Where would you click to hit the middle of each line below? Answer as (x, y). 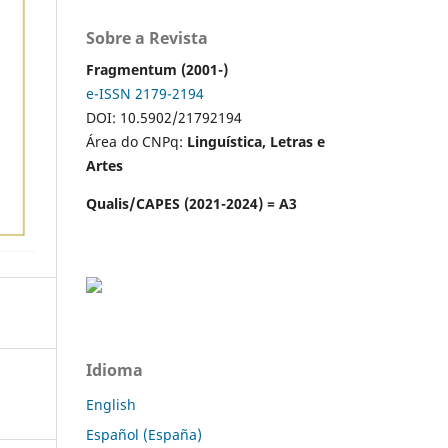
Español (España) (144, 434)
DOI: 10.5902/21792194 (164, 117)
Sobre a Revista (147, 37)
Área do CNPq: (136, 141)
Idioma (114, 369)
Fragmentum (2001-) (157, 69)
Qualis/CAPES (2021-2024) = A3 (191, 203)
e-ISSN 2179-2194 (145, 93)
